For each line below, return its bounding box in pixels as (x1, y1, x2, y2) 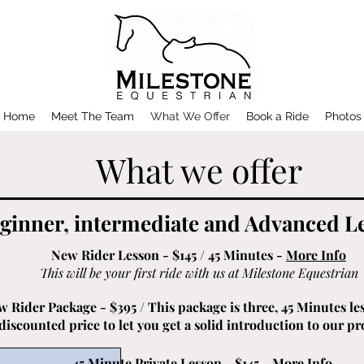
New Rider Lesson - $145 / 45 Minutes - (51, 246, 286, 263)
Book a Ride (245, 110, 309, 123)
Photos (324, 110, 362, 123)
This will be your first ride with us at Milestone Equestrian (39, 264, 358, 281)
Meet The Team (50, 110, 134, 123)
